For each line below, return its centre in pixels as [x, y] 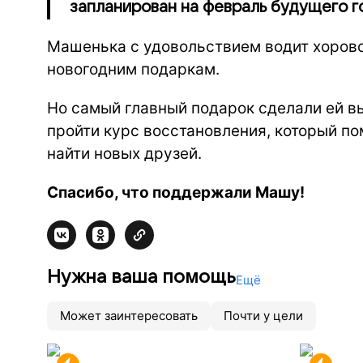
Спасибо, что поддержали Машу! [176, 192]
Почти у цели [263, 316]
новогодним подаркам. [135, 69]
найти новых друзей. [124, 154]
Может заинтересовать [129, 316]
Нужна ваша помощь [141, 277]
